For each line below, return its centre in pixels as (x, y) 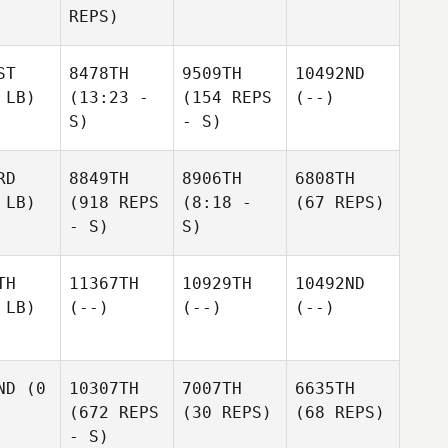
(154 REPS (227, 97)
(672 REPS (114, 412)
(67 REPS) (340, 202)
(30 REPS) (227, 412)
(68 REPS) (340, 412)
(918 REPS (114, 202)
